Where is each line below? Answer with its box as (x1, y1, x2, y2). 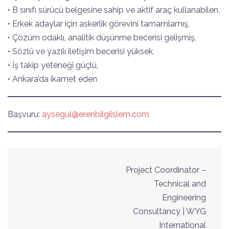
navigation (22, 176, 94, 194)
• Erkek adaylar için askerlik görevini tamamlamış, (8, 18, 190, 29)
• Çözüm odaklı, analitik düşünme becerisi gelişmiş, (8, 32, 196, 42)
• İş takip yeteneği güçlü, (8, 60, 98, 70)
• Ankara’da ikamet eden (8, 74, 97, 84)
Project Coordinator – (126, 165, 206, 175)
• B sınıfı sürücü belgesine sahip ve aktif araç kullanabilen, (8, 5, 220, 15)
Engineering (162, 192, 206, 202)
